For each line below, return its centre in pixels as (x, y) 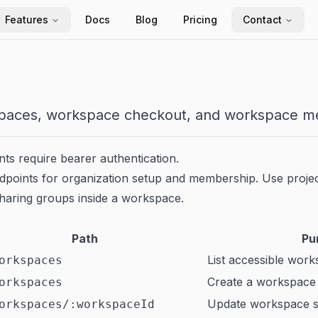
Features (26, 19)
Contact (262, 19)
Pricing (200, 19)
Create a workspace (262, 282)
